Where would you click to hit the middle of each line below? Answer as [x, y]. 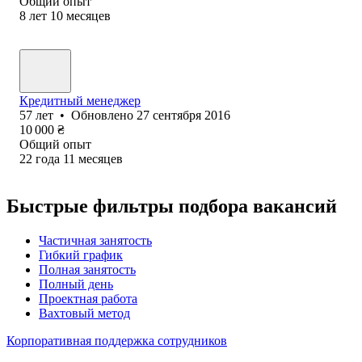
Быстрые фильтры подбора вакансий [172, 206]
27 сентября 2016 [183, 115]
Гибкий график [81, 255]
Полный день [76, 284]
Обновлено [104, 115]
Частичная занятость [95, 240]
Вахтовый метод [84, 313]
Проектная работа [88, 298]
